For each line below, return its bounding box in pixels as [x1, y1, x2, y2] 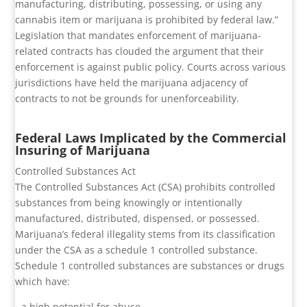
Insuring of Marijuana [15, 142, 151, 159]
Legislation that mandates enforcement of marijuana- [15, 29, 262, 42]
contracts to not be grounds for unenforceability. [15, 92, 240, 106]
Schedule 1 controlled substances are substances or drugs [15, 259, 285, 273]
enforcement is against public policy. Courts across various [15, 60, 286, 74]
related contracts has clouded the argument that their [15, 45, 265, 58]
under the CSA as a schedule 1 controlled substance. [15, 243, 258, 257]
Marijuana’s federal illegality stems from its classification [15, 228, 276, 241]
